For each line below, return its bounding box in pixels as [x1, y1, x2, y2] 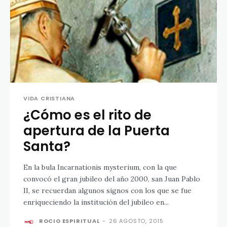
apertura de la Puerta [23, 121, 170, 140]
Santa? [23, 137, 70, 156]
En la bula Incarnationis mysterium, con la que [23, 162, 177, 172]
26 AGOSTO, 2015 [109, 216, 164, 225]
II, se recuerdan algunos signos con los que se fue [23, 185, 192, 195]
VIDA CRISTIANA [23, 94, 75, 102]
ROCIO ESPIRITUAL [39, 216, 100, 225]
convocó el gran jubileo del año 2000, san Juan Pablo [23, 174, 200, 183]
